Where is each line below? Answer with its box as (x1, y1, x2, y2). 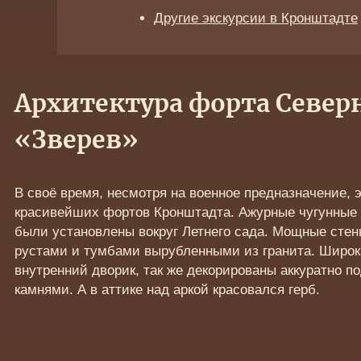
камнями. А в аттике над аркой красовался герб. (14, 282, 320, 298)
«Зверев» (14, 129, 139, 154)
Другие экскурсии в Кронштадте (154, 10, 358, 27)
